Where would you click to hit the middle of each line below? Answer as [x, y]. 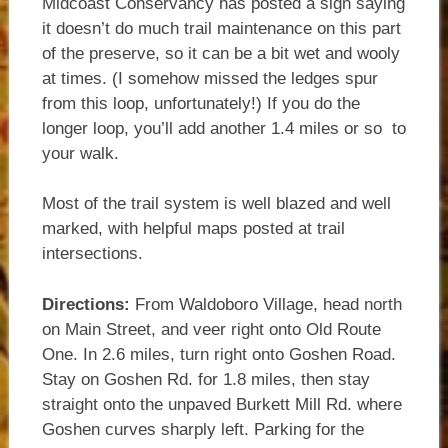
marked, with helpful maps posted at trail [193, 229]
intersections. [92, 254]
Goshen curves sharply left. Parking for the [202, 429]
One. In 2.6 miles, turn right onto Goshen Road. [218, 354]
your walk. [80, 153]
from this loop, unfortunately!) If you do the [200, 103]
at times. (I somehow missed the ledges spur [209, 78]
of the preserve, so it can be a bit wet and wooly [220, 53]
